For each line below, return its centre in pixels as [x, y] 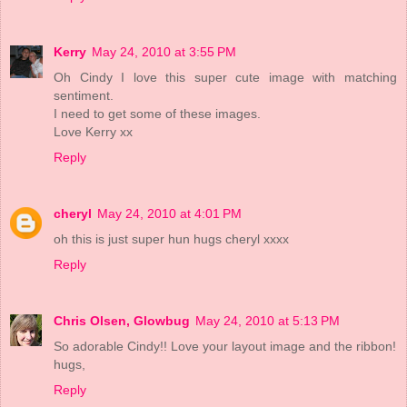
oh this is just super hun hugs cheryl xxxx [171, 239]
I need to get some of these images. [157, 114]
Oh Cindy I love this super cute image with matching [225, 78]
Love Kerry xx [93, 132]
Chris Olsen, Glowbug [122, 321]
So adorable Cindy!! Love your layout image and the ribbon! [225, 347]
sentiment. [84, 96]
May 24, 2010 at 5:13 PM [268, 321]
